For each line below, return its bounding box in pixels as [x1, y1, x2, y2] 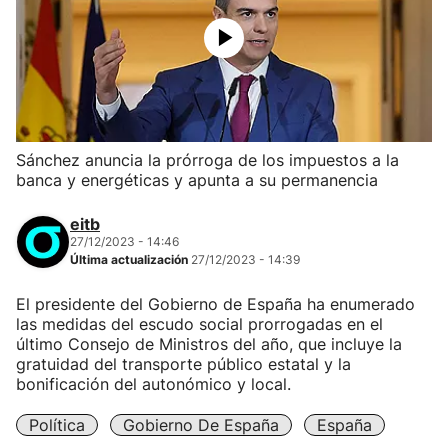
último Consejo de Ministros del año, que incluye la [16, 334, 402, 354]
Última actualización [70, 252, 191, 267]
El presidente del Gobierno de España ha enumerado [16, 294, 415, 314]
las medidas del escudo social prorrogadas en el [16, 314, 383, 334]
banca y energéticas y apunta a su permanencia [16, 170, 378, 190]
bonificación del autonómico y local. [16, 374, 291, 394]
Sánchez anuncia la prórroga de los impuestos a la [16, 150, 399, 170]
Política [29, 415, 85, 435]
